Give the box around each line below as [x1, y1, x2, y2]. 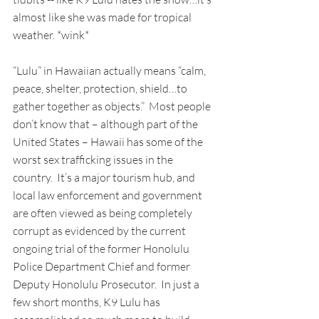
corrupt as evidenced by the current [13, 224, 188, 239]
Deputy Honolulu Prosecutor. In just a [13, 277, 202, 292]
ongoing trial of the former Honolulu [13, 241, 192, 256]
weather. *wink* [13, 28, 89, 43]
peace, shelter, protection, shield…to [13, 81, 189, 96]
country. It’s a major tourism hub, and [13, 170, 197, 185]
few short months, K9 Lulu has [13, 295, 162, 310]
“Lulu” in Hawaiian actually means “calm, [13, 63, 208, 78]
